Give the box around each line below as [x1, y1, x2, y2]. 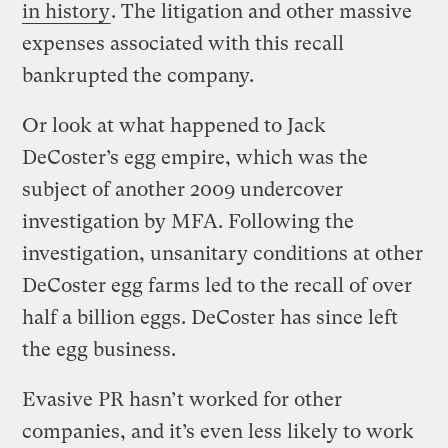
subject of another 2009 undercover [22, 177, 344, 201]
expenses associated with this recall [22, 31, 345, 55]
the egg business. [22, 337, 177, 361]
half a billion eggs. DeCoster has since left [22, 305, 399, 329]
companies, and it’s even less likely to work [22, 419, 415, 443]
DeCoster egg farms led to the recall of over [22, 273, 413, 297]
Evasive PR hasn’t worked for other [22, 387, 343, 411]
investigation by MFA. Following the [22, 209, 355, 233]
